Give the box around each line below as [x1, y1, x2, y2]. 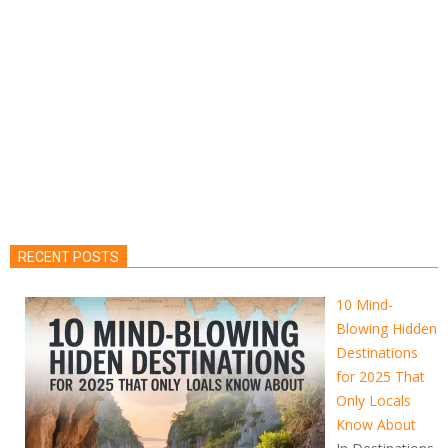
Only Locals [335, 390, 411, 410]
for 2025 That [335, 366, 425, 386]
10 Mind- [335, 294, 393, 314]
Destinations [335, 342, 418, 362]
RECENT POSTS [18, 248, 119, 265]
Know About [335, 414, 416, 434]
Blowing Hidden [335, 318, 437, 338]
